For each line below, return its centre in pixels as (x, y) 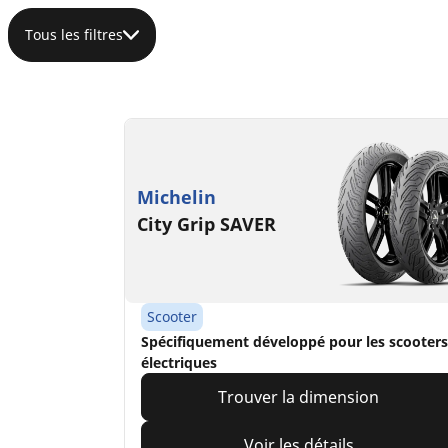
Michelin (176, 197)
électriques (179, 363)
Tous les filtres (74, 35)
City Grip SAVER (206, 224)
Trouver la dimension (299, 397)
